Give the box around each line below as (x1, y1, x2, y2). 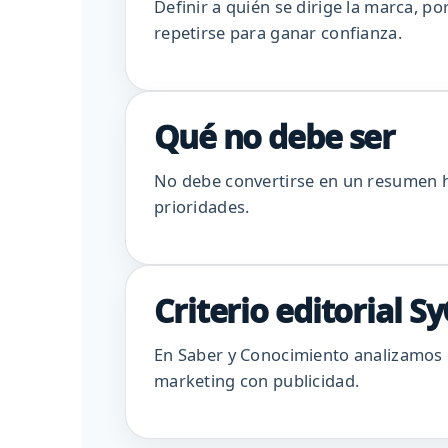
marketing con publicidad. (154, 369, 360, 393)
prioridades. (154, 195, 250, 219)
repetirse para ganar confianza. (154, 21, 402, 45)
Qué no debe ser (154, 115, 396, 159)
